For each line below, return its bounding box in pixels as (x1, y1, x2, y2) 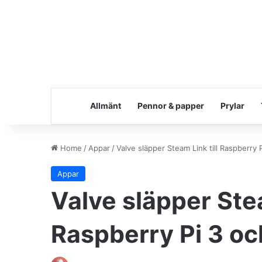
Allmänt (89, 100, 121, 111)
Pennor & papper (137, 100, 204, 111)
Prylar (220, 100, 244, 111)
